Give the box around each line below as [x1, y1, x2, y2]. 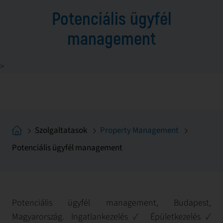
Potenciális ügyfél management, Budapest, [12, 197, 211, 209]
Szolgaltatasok [35, 124, 87, 136]
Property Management [100, 124, 179, 136]
